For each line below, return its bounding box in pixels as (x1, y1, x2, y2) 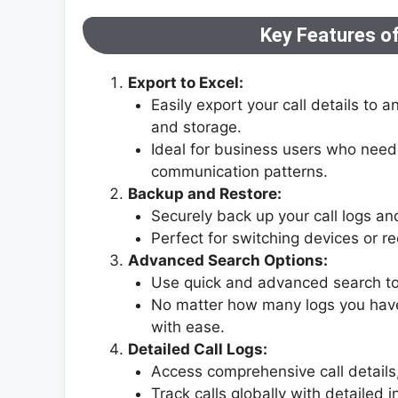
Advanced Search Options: (128, 251, 328, 269)
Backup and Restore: (128, 184, 282, 203)
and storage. (150, 117, 242, 136)
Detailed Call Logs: (128, 339, 267, 358)
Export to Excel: (128, 73, 243, 92)
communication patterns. (150, 162, 328, 180)
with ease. (150, 317, 225, 336)
